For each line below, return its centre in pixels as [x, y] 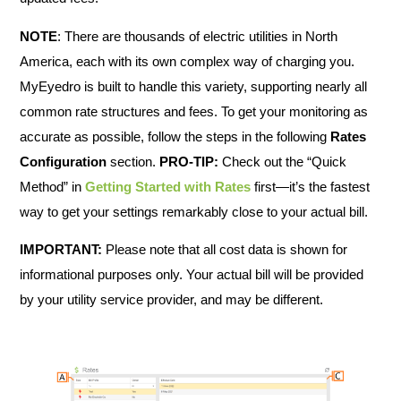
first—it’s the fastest [310, 186]
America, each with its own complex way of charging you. [187, 61]
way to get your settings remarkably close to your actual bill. [194, 211]
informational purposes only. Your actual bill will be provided [192, 275]
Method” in [52, 186]
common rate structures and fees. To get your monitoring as [194, 111]
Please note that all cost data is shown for [226, 250]
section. [133, 161]
